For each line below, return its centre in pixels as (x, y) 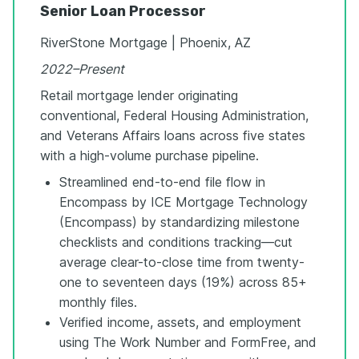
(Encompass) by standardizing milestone (179, 222)
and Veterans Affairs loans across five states (173, 135)
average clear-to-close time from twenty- (182, 262)
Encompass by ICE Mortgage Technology (184, 202)
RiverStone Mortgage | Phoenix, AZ (145, 42)
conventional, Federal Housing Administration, (174, 115)
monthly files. (98, 302)
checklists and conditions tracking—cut (176, 242)
